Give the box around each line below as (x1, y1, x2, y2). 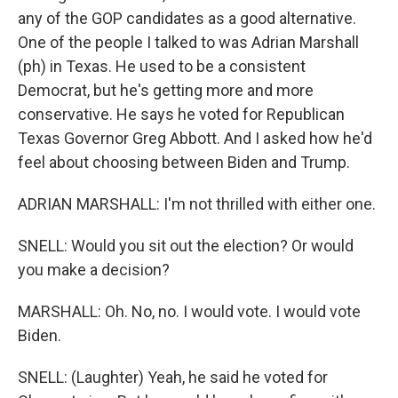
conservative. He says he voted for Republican (18, 105, 345, 123)
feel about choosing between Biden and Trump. (18, 153, 350, 171)
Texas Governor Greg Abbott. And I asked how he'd (18, 129, 372, 147)
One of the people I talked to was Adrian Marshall (18, 33, 359, 52)
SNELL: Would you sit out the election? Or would (18, 236, 354, 255)
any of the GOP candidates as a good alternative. (18, 9, 356, 28)
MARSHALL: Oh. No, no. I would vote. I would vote (18, 302, 361, 321)
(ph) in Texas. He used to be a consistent (18, 57, 306, 76)
